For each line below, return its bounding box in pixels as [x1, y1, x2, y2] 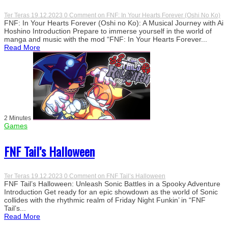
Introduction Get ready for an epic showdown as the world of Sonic [4, 187, 218, 196]
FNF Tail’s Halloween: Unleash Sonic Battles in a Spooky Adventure [4, 179, 220, 188]
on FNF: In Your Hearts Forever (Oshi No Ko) [98, 11, 220, 19]
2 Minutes [4, 114, 31, 122]
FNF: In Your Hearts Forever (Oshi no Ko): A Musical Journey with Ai [4, 18, 223, 27]
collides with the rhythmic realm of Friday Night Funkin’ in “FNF [4, 195, 206, 204]
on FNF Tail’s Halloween [98, 172, 165, 180]
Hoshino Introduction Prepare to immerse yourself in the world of [4, 26, 212, 35]
